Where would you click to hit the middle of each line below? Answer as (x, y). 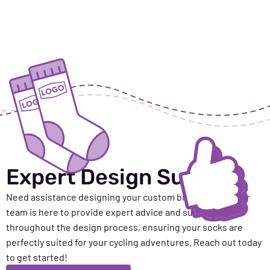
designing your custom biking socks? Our (163, 197)
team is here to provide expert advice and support (111, 212)
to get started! (37, 257)
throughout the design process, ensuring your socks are (124, 227)
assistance (54, 197)
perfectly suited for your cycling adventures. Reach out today (134, 242)
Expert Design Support (124, 177)
